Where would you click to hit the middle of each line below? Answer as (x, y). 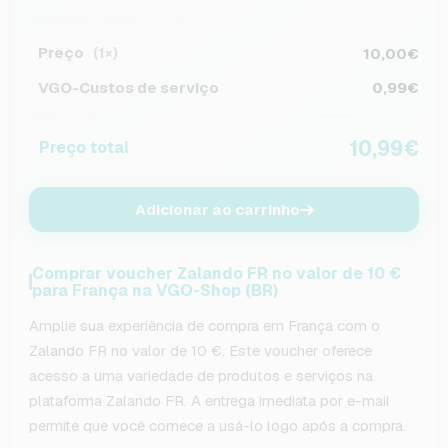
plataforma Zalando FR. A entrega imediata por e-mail (209, 400)
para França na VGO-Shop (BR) (154, 290)
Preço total (83, 147)
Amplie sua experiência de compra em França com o (204, 325)
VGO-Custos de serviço (128, 87)
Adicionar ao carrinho (217, 209)
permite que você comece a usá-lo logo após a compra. (217, 425)
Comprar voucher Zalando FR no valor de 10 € (216, 273)
